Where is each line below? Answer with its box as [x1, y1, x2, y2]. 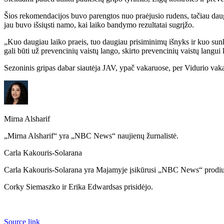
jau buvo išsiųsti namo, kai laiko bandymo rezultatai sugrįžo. [4, 20, 194, 29]
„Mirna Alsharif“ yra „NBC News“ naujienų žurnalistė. [4, 131, 178, 140]
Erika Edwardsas [68, 182, 122, 191]
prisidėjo [124, 182, 151, 191]
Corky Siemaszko [4, 182, 60, 191]
